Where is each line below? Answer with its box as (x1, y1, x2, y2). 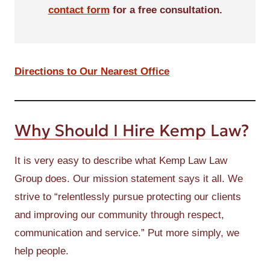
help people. (14, 245, 69, 257)
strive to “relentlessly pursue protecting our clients (14, 190, 241, 202)
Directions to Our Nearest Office (14, 65, 169, 77)
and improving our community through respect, (14, 209, 224, 221)
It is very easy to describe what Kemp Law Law (14, 154, 227, 166)
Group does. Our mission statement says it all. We (14, 172, 243, 184)
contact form (48, 4, 110, 16)
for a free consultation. (109, 4, 222, 16)
